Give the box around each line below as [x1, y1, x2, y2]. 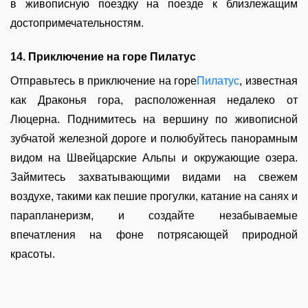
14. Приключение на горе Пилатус [10, 51, 196, 63]
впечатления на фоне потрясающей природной [10, 229, 298, 241]
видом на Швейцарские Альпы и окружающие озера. [10, 152, 298, 164]
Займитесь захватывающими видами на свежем [10, 171, 298, 183]
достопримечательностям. [10, 17, 144, 29]
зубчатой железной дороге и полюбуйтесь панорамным [10, 133, 298, 144]
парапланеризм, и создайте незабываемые [10, 210, 298, 221]
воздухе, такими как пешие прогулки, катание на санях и [10, 190, 298, 202]
